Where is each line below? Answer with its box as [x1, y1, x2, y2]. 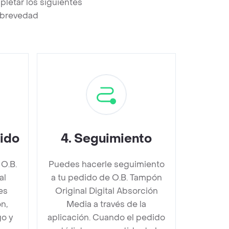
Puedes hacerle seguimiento [48, 158, 165, 170]
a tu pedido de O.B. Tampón [51, 172, 162, 183]
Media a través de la [66, 198, 146, 210]
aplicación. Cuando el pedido [48, 212, 165, 223]
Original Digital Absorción [55, 185, 158, 196]
